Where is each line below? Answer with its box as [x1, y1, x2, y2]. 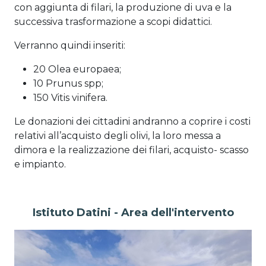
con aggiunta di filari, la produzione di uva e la [14, 2, 232, 13]
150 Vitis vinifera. [33, 92, 107, 103]
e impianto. [14, 159, 66, 170]
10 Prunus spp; [33, 78, 103, 89]
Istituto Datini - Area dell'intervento [32, 206, 234, 219]
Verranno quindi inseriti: [14, 40, 125, 51]
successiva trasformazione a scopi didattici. [14, 16, 212, 27]
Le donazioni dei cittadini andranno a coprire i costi [14, 116, 251, 127]
